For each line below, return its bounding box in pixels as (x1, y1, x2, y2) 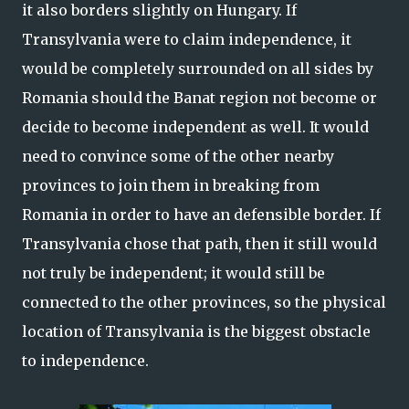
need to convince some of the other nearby (22, 146, 334, 165)
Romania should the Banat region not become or (22, 88, 377, 107)
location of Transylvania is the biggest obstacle (22, 321, 371, 341)
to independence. (22, 351, 149, 370)
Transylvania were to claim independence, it (22, 29, 351, 48)
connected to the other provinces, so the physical (22, 292, 386, 311)
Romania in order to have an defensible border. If (22, 204, 381, 224)
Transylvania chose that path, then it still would (22, 234, 377, 253)
